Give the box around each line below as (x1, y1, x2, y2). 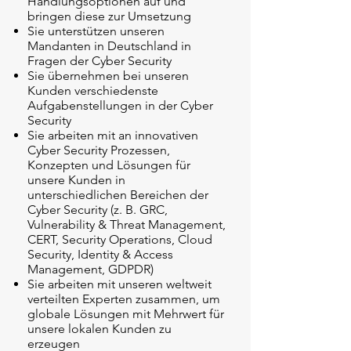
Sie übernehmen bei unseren (27, 68, 189, 83)
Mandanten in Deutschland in (27, 38, 191, 53)
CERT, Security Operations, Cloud (27, 232, 212, 247)
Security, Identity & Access (27, 247, 173, 262)
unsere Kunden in (27, 172, 125, 187)
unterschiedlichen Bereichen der (27, 187, 208, 202)
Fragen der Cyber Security (27, 53, 172, 68)
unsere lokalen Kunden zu (27, 321, 172, 336)
